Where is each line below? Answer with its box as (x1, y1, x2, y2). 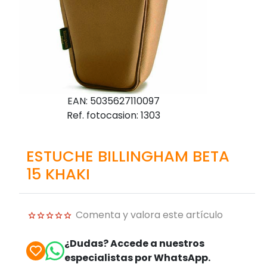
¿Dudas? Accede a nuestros (64, 236, 204, 250)
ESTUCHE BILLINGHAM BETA (26, 145, 229, 167)
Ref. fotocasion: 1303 (66, 108, 160, 122)
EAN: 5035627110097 (67, 94, 160, 108)
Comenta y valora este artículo (76, 207, 223, 222)
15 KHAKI (26, 163, 90, 185)
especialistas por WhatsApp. (64, 250, 210, 265)
